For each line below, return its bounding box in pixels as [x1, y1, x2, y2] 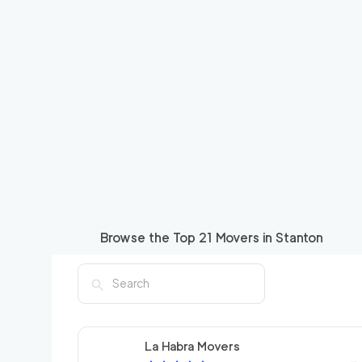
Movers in [213, 229, 276, 246]
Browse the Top [100, 229, 199, 246]
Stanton [276, 229, 323, 246]
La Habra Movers [145, 339, 240, 354]
